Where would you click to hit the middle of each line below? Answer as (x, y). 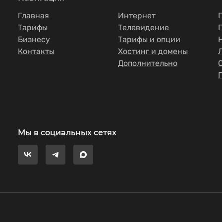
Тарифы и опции (149, 39)
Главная (33, 16)
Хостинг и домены (153, 51)
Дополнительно (148, 63)
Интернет (137, 16)
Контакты (36, 51)
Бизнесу (34, 39)
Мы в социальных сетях (67, 133)
